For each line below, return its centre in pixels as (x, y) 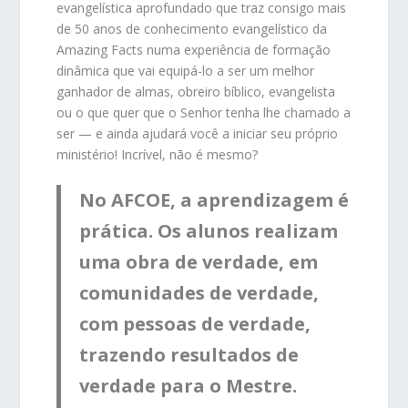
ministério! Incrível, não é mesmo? (158, 154)
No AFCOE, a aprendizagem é (214, 200)
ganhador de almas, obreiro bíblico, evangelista (196, 92)
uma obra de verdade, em (199, 262)
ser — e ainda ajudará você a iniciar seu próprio (198, 133)
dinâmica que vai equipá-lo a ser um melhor (186, 71)
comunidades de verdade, (199, 293)
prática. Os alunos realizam (209, 231)
